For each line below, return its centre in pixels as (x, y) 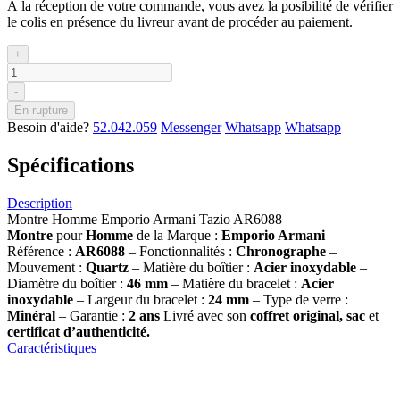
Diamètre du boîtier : (67, 283)
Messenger (191, 127)
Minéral (31, 315)
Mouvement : (46, 267)
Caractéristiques (52, 347)
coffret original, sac (308, 315)
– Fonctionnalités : (180, 251)
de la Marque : (179, 235)
